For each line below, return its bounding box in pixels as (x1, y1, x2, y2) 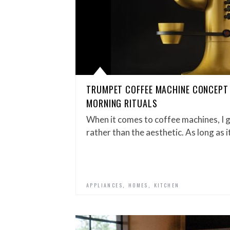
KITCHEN (154, 181, 180, 189)
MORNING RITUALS (86, 97, 158, 110)
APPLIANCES (86, 181, 123, 189)
